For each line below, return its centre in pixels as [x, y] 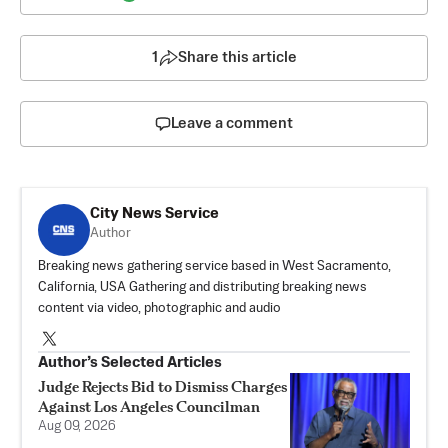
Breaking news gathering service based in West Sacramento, [214, 267]
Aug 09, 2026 [77, 427]
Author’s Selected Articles [130, 363]
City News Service [154, 214]
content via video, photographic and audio [159, 309]
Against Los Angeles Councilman [149, 407]
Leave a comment [232, 124]
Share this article [237, 58]
